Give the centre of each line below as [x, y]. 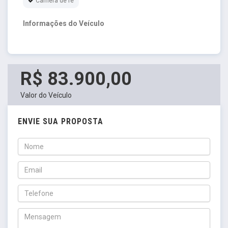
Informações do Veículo [64, 23]
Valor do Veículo [46, 95]
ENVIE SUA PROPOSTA [61, 121]
